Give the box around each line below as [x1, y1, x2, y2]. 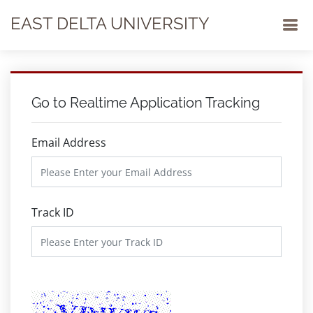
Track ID [31, 205, 74, 220]
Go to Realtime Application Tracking [31, 94, 260, 111]
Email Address [31, 135, 106, 150]
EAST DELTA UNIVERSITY [10, 13, 210, 34]
